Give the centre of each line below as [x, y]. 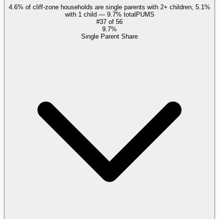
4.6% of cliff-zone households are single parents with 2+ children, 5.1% [109, 7]
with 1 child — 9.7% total [100, 14]
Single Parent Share [109, 36]
